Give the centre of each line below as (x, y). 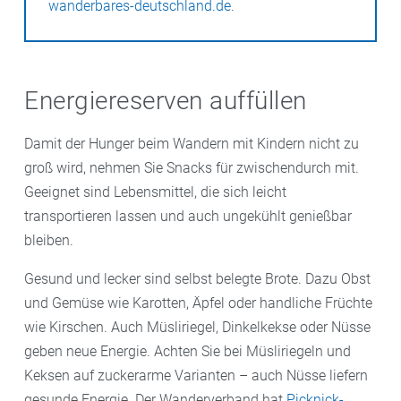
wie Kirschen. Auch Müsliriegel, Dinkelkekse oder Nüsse (197, 327)
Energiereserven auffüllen (166, 100)
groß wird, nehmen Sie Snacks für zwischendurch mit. (192, 167)
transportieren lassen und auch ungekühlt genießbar (188, 216)
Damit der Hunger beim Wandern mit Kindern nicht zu (192, 143)
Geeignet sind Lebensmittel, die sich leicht (155, 192)
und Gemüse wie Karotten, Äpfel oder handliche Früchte (198, 303)
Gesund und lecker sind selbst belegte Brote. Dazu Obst (197, 278)
